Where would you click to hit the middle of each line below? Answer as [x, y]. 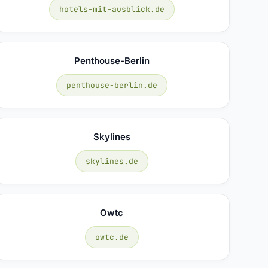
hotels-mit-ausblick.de [112, 9]
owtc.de [112, 237]
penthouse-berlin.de [112, 85]
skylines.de [112, 161]
